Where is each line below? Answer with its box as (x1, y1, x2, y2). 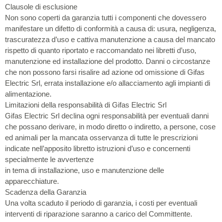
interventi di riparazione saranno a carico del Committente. (5, 209, 192, 218)
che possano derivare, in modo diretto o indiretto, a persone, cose (5, 122, 216, 131)
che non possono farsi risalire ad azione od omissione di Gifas (5, 67, 205, 76)
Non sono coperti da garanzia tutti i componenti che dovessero (5, 13, 206, 22)
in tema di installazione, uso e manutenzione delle (5, 166, 164, 174)
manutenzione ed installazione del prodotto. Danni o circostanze (5, 56, 210, 65)
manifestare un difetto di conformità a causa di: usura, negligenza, (5, 24, 216, 33)
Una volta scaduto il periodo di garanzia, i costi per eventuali (5, 198, 197, 207)
